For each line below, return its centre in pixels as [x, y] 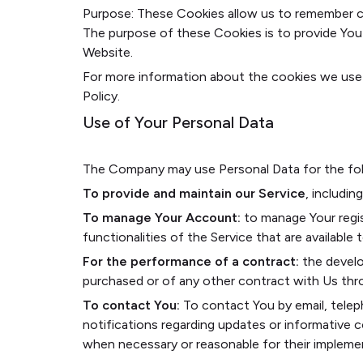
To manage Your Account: [162, 218]
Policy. [101, 96]
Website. [108, 52]
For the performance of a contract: [191, 261]
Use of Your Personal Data [178, 122]
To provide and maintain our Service [194, 193]
